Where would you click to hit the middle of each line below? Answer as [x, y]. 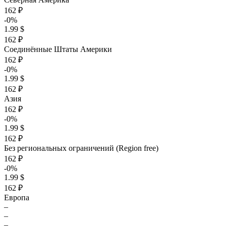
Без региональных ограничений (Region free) [81, 148]
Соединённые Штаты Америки [58, 49]
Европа [17, 197]
